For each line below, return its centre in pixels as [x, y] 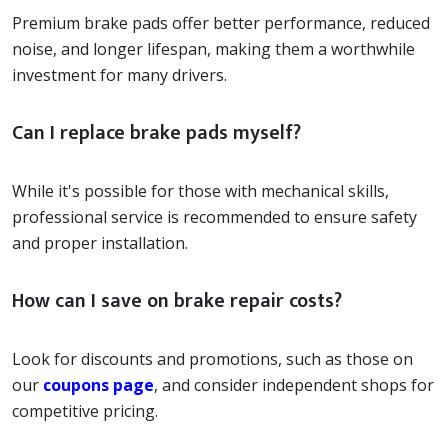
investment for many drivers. [119, 74]
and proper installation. [100, 242]
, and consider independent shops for [294, 384]
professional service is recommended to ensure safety [214, 216]
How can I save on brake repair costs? [177, 300]
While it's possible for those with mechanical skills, [200, 190]
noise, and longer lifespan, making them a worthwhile [213, 48]
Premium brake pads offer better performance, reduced [221, 22]
